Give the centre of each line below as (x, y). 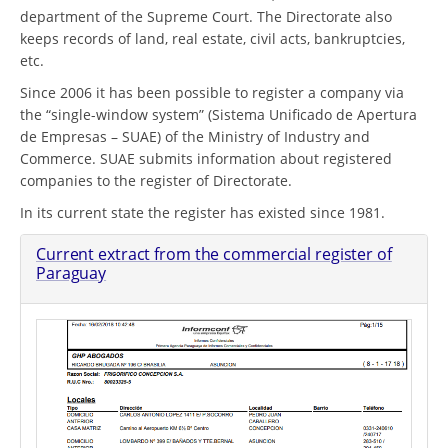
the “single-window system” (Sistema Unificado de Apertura (218, 114)
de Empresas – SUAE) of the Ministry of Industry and (195, 136)
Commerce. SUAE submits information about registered (206, 158)
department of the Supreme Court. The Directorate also (206, 16)
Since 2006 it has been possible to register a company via (212, 92)
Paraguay (71, 272)
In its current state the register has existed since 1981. (202, 212)
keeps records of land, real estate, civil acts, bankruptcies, (212, 38)
